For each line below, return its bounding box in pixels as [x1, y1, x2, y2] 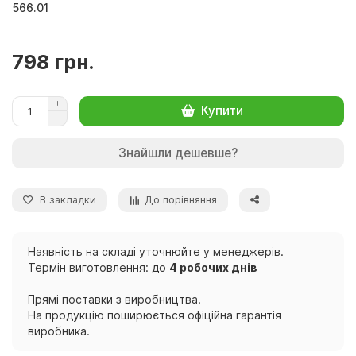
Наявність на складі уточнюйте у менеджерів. [28, 244, 284, 258]
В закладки [40, 193, 96, 206]
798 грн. [12, 49, 94, 74]
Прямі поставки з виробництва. [28, 292, 201, 306]
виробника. [28, 323, 90, 338]
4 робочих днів [169, 260, 257, 274]
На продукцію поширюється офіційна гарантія [28, 308, 281, 322]
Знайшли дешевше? [118, 145, 238, 161]
